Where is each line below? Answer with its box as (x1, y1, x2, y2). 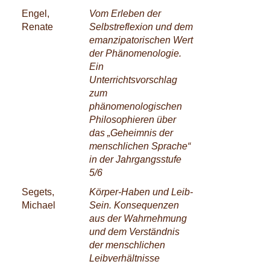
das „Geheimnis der (89, 127, 173, 138)
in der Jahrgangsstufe (89, 154, 181, 165)
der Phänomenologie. (89, 48, 181, 58)
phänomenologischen (89, 101, 182, 111)
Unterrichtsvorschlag (89, 74, 177, 85)
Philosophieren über (89, 114, 176, 125)
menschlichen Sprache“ (89, 140, 190, 151)
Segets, (22, 186, 54, 197)
